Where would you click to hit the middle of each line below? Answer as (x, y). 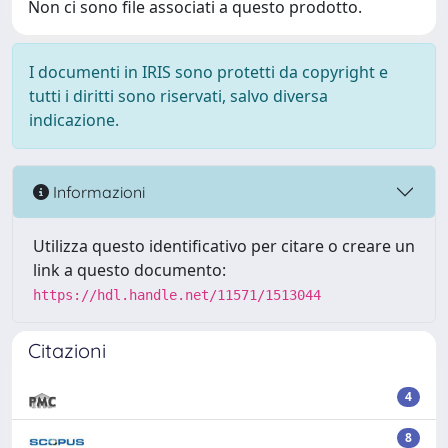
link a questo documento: (129, 270)
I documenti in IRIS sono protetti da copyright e (208, 72)
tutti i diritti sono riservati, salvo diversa (178, 96)
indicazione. (74, 120)
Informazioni (97, 191)
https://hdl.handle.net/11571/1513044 (177, 295)
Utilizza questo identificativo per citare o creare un (224, 246)
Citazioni (67, 350)
